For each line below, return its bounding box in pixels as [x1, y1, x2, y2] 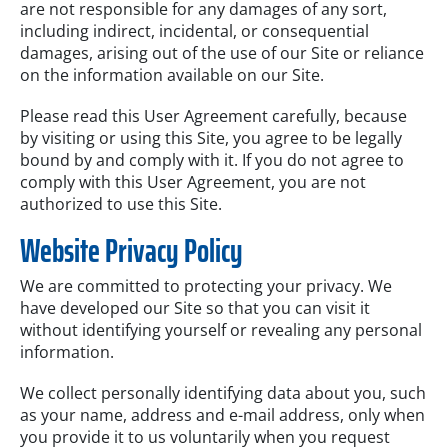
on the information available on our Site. [20, 64, 324, 87]
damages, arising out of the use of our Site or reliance [20, 42, 424, 65]
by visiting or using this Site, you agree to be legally [20, 127, 402, 150]
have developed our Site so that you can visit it [20, 296, 370, 319]
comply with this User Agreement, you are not [20, 171, 366, 194]
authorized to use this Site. [20, 193, 222, 216]
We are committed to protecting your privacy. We [20, 274, 392, 297]
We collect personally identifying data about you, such [20, 381, 426, 404]
